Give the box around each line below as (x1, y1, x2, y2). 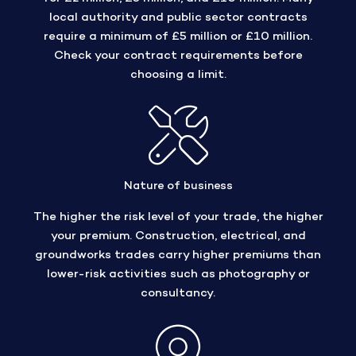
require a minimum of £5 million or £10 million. (44, 29, 312, 43)
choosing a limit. (130, 68, 226, 81)
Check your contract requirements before (53, 48, 303, 62)
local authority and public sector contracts (48, 10, 308, 24)
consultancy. (141, 287, 215, 300)
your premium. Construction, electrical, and (50, 230, 306, 243)
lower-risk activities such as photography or (46, 268, 310, 281)
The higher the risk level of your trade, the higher (33, 211, 323, 224)
